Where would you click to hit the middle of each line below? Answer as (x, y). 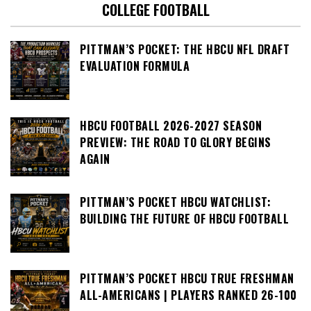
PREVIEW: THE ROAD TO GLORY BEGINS (176, 143)
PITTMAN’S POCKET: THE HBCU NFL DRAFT (185, 50)
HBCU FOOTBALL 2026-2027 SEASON (171, 126)
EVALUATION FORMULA (135, 66)
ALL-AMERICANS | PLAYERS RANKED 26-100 (188, 295)
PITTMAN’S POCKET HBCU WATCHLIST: (175, 202)
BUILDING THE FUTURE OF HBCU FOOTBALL (184, 219)
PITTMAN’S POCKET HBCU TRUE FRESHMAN (187, 279)
